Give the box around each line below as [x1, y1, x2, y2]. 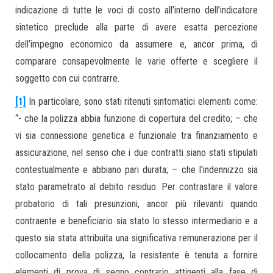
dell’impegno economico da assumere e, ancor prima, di [15, 38, 258, 50]
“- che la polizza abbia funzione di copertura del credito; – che [15, 113, 258, 124]
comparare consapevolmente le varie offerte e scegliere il [15, 55, 258, 67]
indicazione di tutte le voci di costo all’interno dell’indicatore [15, 4, 258, 16]
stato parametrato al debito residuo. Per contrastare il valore [15, 181, 258, 193]
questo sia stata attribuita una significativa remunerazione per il [15, 232, 258, 244]
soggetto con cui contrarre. [15, 73, 119, 84]
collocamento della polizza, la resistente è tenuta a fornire [15, 249, 258, 261]
